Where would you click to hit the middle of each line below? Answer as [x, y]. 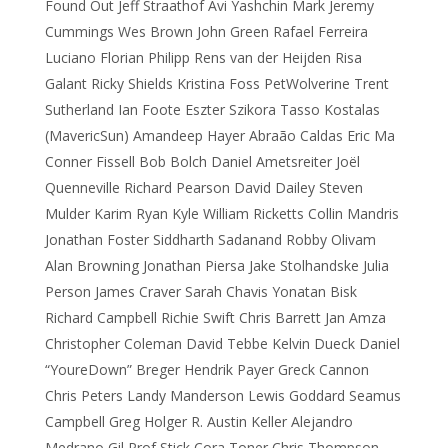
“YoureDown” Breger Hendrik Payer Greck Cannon [207, 369]
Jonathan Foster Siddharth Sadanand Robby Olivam [210, 239]
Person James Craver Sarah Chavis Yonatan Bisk [201, 291]
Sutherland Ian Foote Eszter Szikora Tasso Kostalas [212, 109]
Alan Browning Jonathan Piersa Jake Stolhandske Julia [217, 265]
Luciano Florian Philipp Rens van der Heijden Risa [203, 57]
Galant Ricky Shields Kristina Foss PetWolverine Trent [217, 83]
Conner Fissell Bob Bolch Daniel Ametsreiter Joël [202, 161]
